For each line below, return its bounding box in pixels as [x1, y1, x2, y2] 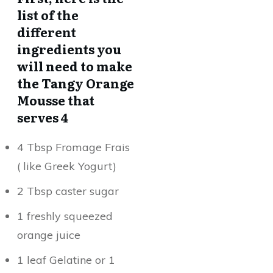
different [17, 23, 76, 41]
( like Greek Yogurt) [17, 159, 116, 173]
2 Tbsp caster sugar [17, 184, 119, 198]
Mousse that [17, 91, 94, 109]
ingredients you [17, 40, 121, 58]
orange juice [17, 228, 80, 242]
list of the [17, 5, 79, 24]
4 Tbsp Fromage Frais [17, 140, 130, 154]
